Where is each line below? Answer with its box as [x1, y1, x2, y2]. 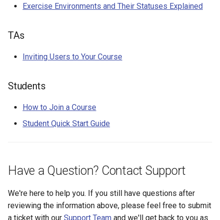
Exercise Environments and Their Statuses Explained [23, 1, 203, 11]
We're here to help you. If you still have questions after [8, 188, 195, 198]
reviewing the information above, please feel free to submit [8, 200, 211, 210]
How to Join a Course [23, 102, 96, 112]
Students [8, 80, 46, 92]
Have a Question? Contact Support [8, 163, 186, 178]
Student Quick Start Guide [23, 118, 110, 128]
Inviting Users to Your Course [23, 52, 122, 61]
